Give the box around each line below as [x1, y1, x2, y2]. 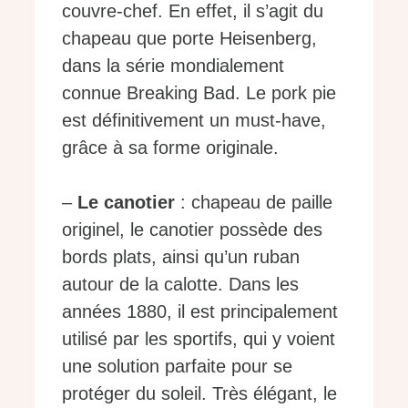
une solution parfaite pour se [62, 356, 292, 377]
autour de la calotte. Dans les [62, 274, 299, 295]
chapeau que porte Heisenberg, [62, 28, 317, 49]
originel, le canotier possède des [62, 219, 322, 240]
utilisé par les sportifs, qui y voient [62, 329, 335, 350]
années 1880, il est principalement [62, 301, 338, 322]
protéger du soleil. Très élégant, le [62, 383, 337, 404]
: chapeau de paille [175, 192, 332, 213]
